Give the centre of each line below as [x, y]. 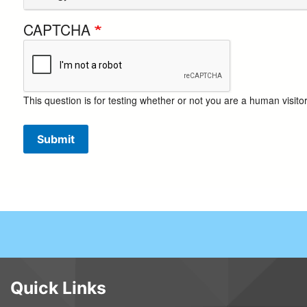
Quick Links [58, 288]
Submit [56, 139]
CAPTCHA [59, 29]
